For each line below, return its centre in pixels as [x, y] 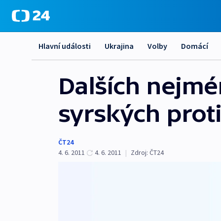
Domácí [195, 46]
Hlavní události [65, 46]
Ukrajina [119, 46]
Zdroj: [139, 152]
